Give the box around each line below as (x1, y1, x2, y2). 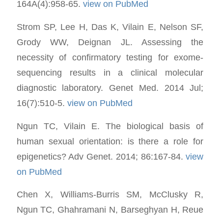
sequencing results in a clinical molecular (16, 67, 204, 78)
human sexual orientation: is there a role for (16, 136, 204, 146)
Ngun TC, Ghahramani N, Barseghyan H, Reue (16, 204, 204, 215)
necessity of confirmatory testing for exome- (16, 52, 204, 62)
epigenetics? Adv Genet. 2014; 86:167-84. (16, 151, 186, 162)
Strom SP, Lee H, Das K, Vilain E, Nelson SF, (16, 21, 204, 32)
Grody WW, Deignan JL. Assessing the (16, 36, 204, 47)
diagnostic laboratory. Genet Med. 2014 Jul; (16, 82, 204, 93)
